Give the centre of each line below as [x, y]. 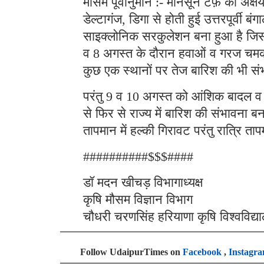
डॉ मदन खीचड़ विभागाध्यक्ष [143, 182]
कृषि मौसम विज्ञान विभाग [138, 199]
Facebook [202, 252]
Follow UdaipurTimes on [131, 252]
